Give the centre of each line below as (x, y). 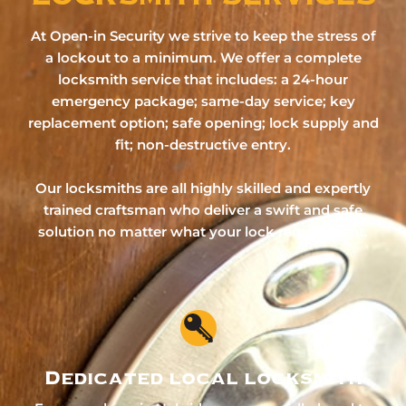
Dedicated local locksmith (203, 377)
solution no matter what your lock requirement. (203, 231)
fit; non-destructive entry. (203, 144)
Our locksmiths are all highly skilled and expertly (203, 188)
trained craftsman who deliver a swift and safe (203, 209)
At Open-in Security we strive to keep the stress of (203, 35)
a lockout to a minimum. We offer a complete (203, 57)
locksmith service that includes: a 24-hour (203, 79)
